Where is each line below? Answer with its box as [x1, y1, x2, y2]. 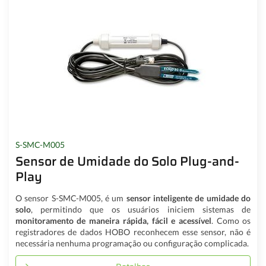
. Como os [211, 216, 251, 226]
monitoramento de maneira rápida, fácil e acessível [15, 216, 211, 226]
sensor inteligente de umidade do [123, 193, 251, 204]
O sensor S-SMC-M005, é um [15, 193, 124, 204]
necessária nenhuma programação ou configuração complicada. [15, 238, 249, 249]
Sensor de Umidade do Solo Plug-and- [15, 151, 239, 171]
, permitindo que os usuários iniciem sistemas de [30, 204, 251, 215]
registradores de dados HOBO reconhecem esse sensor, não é [15, 227, 251, 237]
